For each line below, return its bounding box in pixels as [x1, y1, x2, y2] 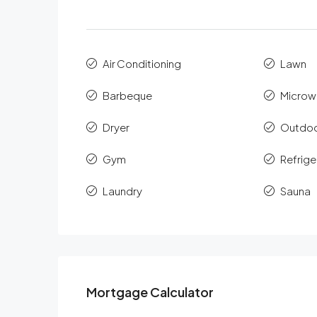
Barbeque [103, 88, 152, 103]
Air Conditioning [103, 57, 181, 71]
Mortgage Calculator [86, 284, 214, 301]
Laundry [103, 184, 142, 198]
